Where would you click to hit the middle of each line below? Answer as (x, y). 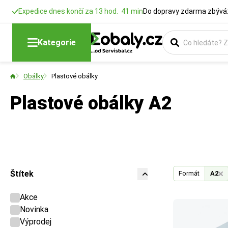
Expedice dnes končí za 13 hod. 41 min (81, 11)
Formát (189, 173)
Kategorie (57, 42)
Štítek (22, 174)
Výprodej (36, 222)
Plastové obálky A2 (91, 103)
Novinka (34, 209)
